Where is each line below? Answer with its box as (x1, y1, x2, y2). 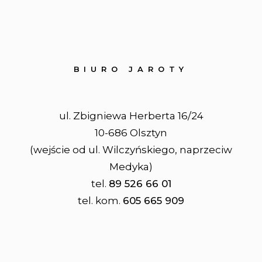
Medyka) (109, 161, 153, 173)
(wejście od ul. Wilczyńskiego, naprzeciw (30, 144, 232, 156)
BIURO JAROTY (73, 64, 189, 74)
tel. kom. (78, 195, 123, 206)
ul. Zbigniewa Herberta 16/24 (58, 110, 204, 122)
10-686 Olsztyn (95, 127, 167, 139)
